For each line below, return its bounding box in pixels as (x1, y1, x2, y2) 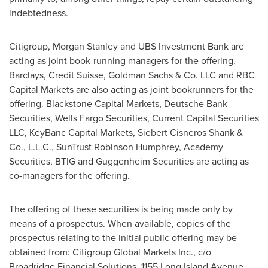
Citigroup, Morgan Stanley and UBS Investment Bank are (9, 39, 244, 53)
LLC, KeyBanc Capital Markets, (9, 126, 138, 139)
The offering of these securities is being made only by (9, 202, 233, 216)
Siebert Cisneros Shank (138, 126, 234, 139)
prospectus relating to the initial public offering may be (9, 231, 237, 245)
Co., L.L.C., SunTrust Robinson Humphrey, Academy (9, 140, 223, 154)
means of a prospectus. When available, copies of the (9, 217, 231, 230)
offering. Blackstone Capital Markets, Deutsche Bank (9, 97, 227, 111)
